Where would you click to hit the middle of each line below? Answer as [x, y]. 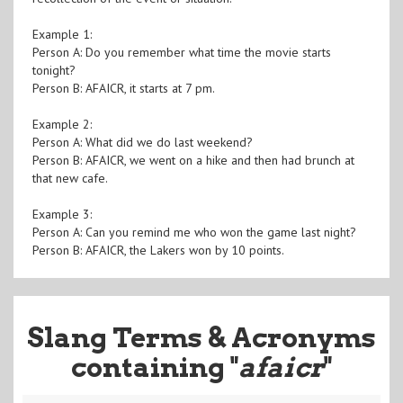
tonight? [54, 70]
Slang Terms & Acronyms [201, 337]
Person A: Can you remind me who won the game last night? [194, 232]
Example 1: [62, 34]
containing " [155, 367]
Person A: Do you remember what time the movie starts [181, 52]
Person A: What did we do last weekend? [142, 142]
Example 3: [62, 214]
